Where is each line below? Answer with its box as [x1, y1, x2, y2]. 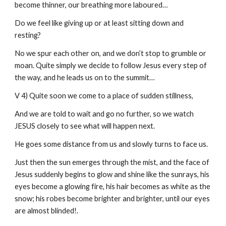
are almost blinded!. [15, 206, 79, 215]
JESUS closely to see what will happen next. [15, 122, 155, 130]
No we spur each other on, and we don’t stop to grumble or [15, 49, 207, 58]
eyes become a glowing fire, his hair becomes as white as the [15, 182, 211, 191]
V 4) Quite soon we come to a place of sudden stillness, [15, 91, 194, 100]
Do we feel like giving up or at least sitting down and [15, 19, 184, 27]
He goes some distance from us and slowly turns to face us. [15, 140, 208, 148]
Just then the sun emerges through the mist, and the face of [15, 158, 210, 166]
